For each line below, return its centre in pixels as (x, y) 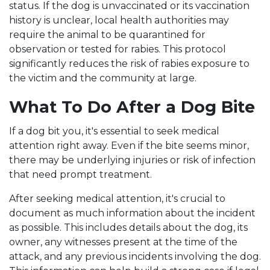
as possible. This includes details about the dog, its (128, 228)
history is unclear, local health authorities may (119, 20)
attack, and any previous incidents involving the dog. (135, 256)
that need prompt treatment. (83, 174)
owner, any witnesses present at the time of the (123, 242)
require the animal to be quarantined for (107, 35)
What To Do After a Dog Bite (134, 107)
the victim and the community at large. (103, 78)
